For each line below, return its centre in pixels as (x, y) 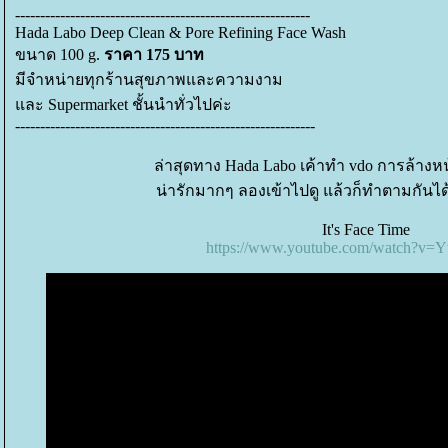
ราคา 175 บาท (154, 54)
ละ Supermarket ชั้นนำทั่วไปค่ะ (123, 104)
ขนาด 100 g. (59, 54)
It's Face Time (366, 229)
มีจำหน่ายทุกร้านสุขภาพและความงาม (151, 79)
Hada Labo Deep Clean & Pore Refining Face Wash (182, 32)
